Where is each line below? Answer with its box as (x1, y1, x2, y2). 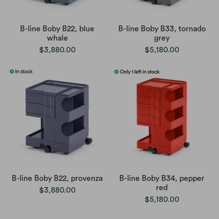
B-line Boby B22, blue (20, 25, 94, 33)
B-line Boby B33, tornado (118, 25, 206, 33)
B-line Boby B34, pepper (119, 175, 204, 183)
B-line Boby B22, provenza (12, 175, 103, 183)
